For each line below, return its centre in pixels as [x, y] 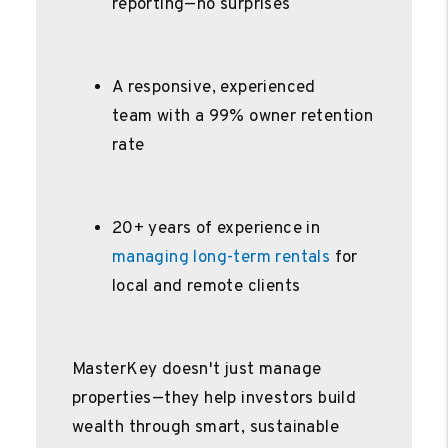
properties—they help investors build [214, 398]
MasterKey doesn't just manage [196, 369]
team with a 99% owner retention [242, 116]
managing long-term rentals [221, 257]
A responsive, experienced [213, 87]
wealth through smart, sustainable [205, 427]
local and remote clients [206, 286]
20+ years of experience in [216, 228]
